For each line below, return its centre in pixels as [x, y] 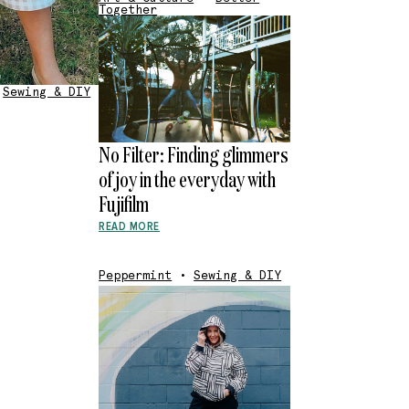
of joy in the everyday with [188, 179]
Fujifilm [124, 204]
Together [128, 10]
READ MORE [129, 227]
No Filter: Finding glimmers [194, 155]
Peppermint [136, 276]
